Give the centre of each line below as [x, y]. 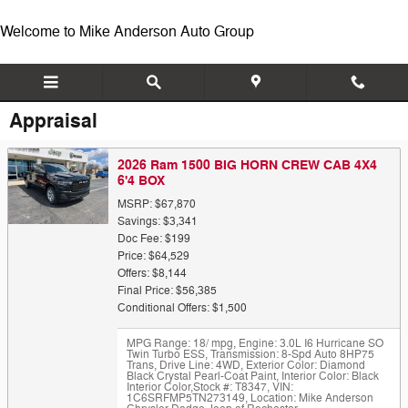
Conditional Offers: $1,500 [182, 308]
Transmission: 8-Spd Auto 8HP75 [291, 354]
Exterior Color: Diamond [304, 365]
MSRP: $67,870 [157, 204]
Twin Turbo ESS [166, 354]
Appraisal [53, 121]
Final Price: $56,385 [167, 291]
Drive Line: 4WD [199, 365]
